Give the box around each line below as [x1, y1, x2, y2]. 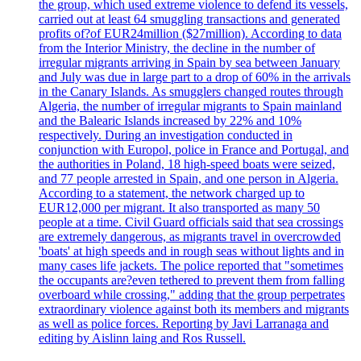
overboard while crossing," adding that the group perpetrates [39, 288, 345, 302]
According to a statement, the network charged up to [39, 186, 305, 201]
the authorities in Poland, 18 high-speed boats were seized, [39, 157, 335, 172]
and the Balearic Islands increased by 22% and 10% [39, 114, 301, 128]
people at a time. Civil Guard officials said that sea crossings [39, 215, 343, 230]
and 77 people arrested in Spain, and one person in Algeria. [39, 172, 338, 186]
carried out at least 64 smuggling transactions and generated [39, 12, 340, 27]
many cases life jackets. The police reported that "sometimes [39, 259, 343, 273]
